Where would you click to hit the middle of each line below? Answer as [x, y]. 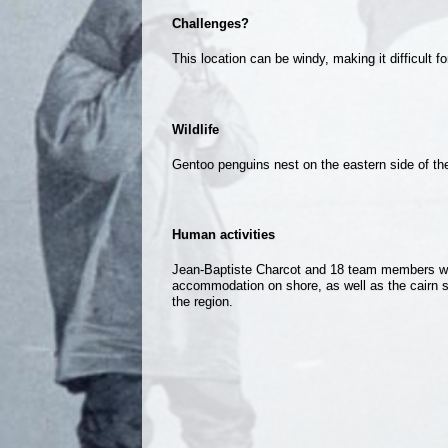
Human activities [223, 235]
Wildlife [195, 129]
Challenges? [210, 24]
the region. [202, 302]
